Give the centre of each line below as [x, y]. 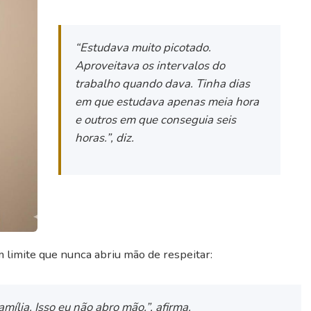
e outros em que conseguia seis [156, 119]
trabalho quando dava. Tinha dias [163, 83]
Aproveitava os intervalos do [150, 65]
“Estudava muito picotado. [143, 47]
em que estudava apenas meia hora [167, 101]
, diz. [123, 137]
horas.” [93, 137]
